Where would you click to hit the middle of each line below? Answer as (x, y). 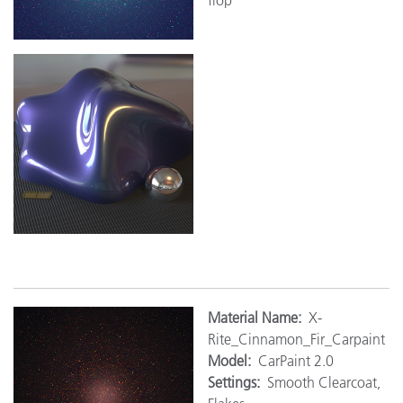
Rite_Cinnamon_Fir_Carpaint (296, 339)
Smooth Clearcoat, (324, 382)
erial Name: (270, 317)
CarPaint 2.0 (296, 360)
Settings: (237, 382)
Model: (233, 360)
